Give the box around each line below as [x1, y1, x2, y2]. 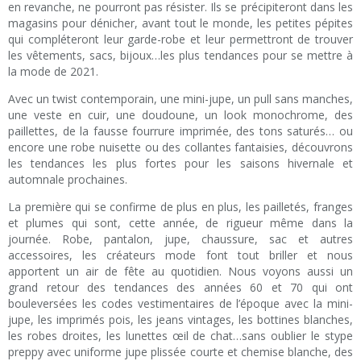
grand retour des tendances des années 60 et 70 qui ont [8, 280, 353, 296]
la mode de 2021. [8, 64, 98, 80]
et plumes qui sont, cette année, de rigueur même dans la [8, 215, 353, 231]
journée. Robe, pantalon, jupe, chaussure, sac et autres [8, 231, 353, 247]
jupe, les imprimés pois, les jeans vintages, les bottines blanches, [8, 312, 353, 328]
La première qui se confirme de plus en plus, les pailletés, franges [8, 199, 353, 215]
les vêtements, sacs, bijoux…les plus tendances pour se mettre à [8, 48, 353, 64]
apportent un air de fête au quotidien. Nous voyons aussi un [8, 263, 353, 280]
